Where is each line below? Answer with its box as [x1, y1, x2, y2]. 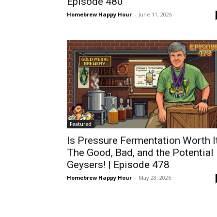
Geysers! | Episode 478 [67, 158, 170, 170]
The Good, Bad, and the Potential [67, 146, 214, 158]
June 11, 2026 [139, 11, 172, 18]
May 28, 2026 [139, 173, 171, 181]
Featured [70, 120, 92, 127]
